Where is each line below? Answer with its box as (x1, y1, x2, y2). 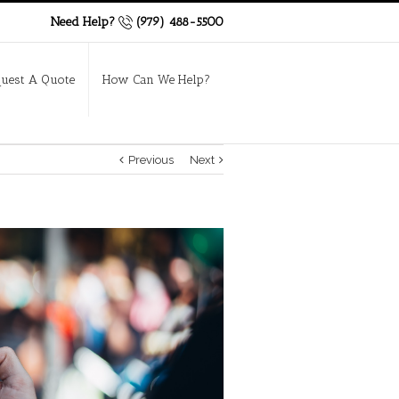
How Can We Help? (102, 72, 210, 88)
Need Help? (51, 14, 118, 30)
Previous (128, 153, 174, 167)
